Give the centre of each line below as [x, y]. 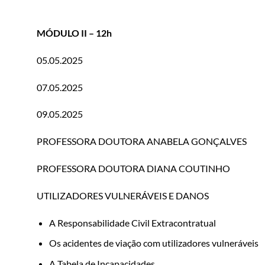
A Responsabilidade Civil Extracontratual [132, 222]
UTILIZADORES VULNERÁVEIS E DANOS [123, 195]
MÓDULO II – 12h [74, 33]
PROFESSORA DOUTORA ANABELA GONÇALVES [142, 141]
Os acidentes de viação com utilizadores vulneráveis [153, 243]
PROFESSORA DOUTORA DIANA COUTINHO [133, 168]
